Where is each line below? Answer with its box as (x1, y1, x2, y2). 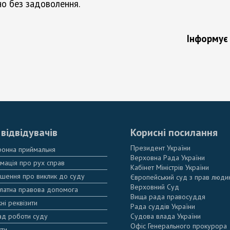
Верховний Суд (130, 182, 179, 191)
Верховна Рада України (130, 152, 205, 162)
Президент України (130, 143, 190, 152)
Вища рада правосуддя (130, 191, 205, 201)
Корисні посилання (130, 125, 218, 139)
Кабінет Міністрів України (130, 162, 209, 172)
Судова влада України (130, 211, 201, 221)
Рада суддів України (130, 201, 195, 211)
